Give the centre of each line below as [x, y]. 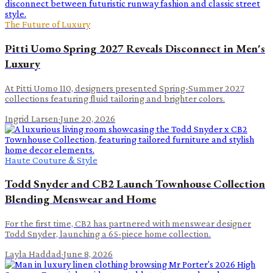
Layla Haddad [33, 253]
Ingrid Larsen [32, 118]
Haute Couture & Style [51, 160]
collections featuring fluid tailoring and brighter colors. [115, 98]
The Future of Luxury [48, 24]
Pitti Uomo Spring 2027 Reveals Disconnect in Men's [135, 48]
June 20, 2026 [88, 118]
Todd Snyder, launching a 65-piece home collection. [108, 233]
